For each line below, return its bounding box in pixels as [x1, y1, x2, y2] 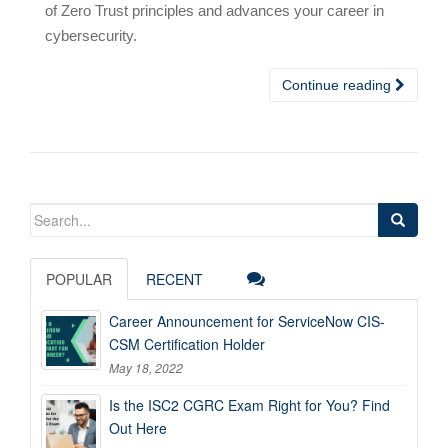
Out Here [109, 418, 167, 438]
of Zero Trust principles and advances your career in [45, 2, 384, 19]
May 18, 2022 [109, 359, 183, 376]
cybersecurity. [45, 27, 137, 44]
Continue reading [282, 77, 395, 93]
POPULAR [46, 269, 112, 289]
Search [29, 203, 74, 223]
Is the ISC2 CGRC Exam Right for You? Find [109, 395, 390, 415]
